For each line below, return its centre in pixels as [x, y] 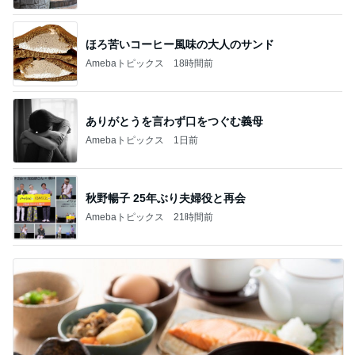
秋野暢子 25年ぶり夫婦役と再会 [166, 198]
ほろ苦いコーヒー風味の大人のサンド [180, 44]
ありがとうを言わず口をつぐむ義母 [174, 121]
